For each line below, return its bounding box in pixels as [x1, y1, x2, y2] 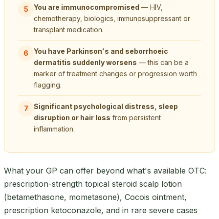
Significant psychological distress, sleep [34, 102, 178, 110]
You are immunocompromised [34, 2, 139, 11]
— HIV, [139, 2, 163, 11]
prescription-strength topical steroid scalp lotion [4, 178, 182, 189]
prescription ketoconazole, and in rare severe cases [4, 205, 197, 215]
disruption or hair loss [34, 113, 110, 122]
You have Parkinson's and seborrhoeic [34, 46, 168, 55]
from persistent [110, 113, 161, 122]
